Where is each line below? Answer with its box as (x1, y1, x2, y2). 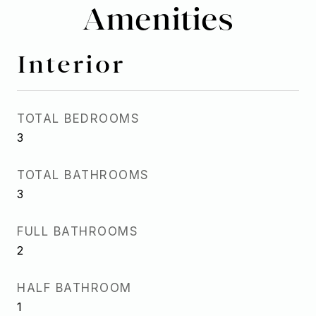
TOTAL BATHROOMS (17, 168, 150, 182)
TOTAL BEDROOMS (17, 111, 140, 126)
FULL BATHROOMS (17, 224, 138, 238)
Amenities (83, 1, 233, 35)
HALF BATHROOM (17, 281, 132, 295)
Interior (17, 50, 125, 77)
